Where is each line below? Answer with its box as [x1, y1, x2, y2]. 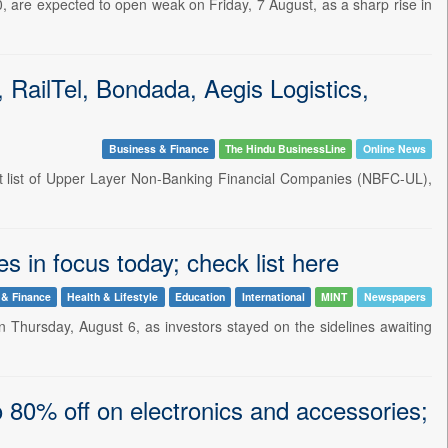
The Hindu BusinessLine [225, 140, 347, 156]
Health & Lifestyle [67, 288, 159, 304]
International [241, 288, 305, 304]
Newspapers [363, 288, 426, 304]
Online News [362, 140, 426, 156]
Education [174, 288, 225, 304]
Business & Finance [108, 140, 209, 156]
